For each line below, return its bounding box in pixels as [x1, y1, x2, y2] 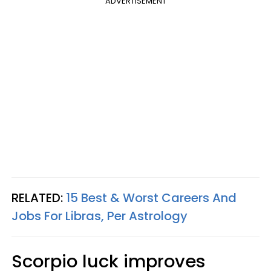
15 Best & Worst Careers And [66, 189, 237, 206]
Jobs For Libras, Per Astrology [11, 207, 188, 224]
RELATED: [11, 189, 66, 206]
